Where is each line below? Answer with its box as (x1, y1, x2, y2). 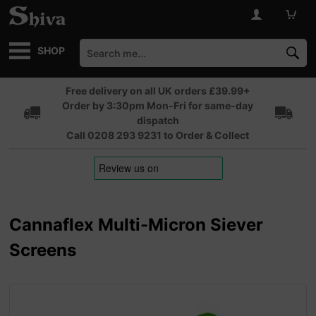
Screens (9, 240, 77, 260)
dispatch (136, 114, 179, 126)
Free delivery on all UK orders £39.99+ (65, 85, 250, 97)
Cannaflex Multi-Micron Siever (9, 214, 264, 235)
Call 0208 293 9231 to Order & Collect (66, 129, 250, 141)
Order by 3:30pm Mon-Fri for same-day (62, 99, 254, 111)
